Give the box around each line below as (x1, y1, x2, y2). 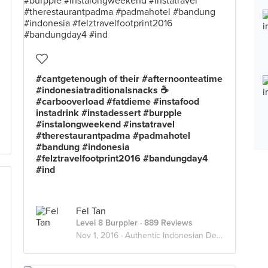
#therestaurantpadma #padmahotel (36, 130, 190, 142)
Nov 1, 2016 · (76, 230, 125, 240)
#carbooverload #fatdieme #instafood (36, 96, 199, 108)
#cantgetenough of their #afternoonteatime (36, 73, 223, 85)
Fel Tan (76, 205, 106, 217)
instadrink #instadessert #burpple (36, 107, 182, 119)
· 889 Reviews (138, 218, 193, 228)
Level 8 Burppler (76, 218, 138, 228)
